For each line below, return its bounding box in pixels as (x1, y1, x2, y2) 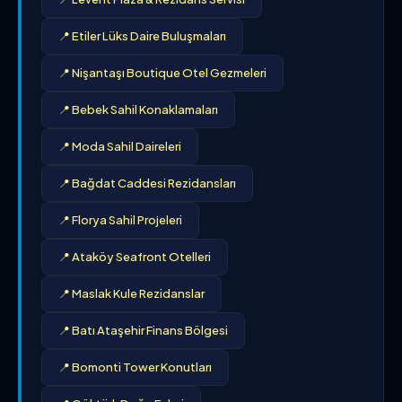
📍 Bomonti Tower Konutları (58, 360, 212, 374)
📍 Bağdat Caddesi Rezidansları (58, 176, 236, 190)
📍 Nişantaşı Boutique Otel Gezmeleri (58, 66, 267, 80)
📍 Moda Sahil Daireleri (58, 139, 181, 153)
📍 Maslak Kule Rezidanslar (58, 286, 205, 301)
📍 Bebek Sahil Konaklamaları (58, 102, 218, 117)
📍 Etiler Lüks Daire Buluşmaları (58, 29, 226, 43)
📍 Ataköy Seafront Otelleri (58, 249, 211, 264)
